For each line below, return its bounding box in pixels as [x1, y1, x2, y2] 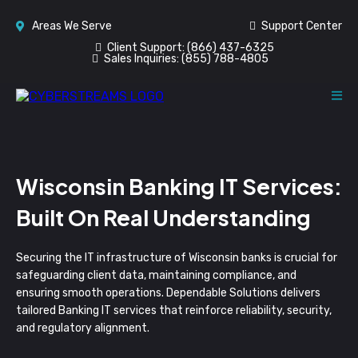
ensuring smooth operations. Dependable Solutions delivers [16, 286, 320, 300]
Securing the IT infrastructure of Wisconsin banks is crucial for [16, 251, 337, 265]
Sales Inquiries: [104, 52, 181, 66]
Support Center [261, 19, 342, 33]
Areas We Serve [32, 19, 112, 33]
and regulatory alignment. [16, 321, 149, 335]
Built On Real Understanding [16, 204, 311, 231]
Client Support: [106, 41, 187, 54]
